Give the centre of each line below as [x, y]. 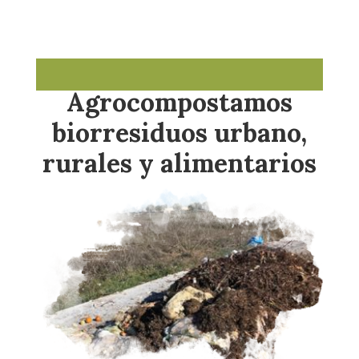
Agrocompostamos [179, 103]
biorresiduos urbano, [179, 133]
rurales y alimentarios [179, 163]
